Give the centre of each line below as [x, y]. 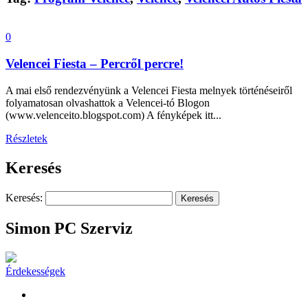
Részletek [26, 138]
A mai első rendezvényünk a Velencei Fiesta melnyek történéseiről [149, 90]
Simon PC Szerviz [69, 228]
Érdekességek [35, 271]
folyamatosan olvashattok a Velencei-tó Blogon [108, 102]
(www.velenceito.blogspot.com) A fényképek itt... [113, 115]
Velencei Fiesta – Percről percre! [95, 64]
